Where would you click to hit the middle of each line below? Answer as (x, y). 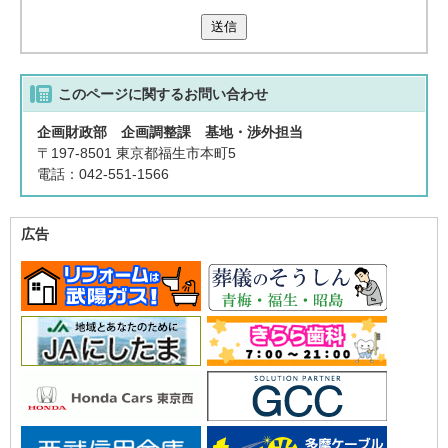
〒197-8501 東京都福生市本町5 (137, 153)
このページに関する (121, 94)
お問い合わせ (226, 94)
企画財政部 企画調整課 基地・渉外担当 (170, 132)
